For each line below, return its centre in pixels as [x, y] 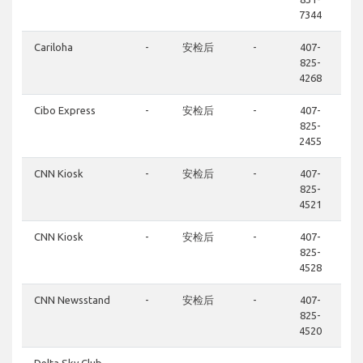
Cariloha [53, 47]
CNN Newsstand [72, 300]
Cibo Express [65, 111]
